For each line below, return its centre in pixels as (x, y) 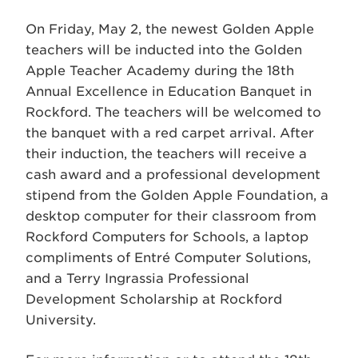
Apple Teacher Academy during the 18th (160, 71)
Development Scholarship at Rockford (154, 299)
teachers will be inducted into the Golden (164, 50)
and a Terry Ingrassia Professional (137, 278)
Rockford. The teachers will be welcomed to (173, 112)
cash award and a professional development (173, 175)
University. (61, 320)
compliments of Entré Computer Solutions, (168, 258)
